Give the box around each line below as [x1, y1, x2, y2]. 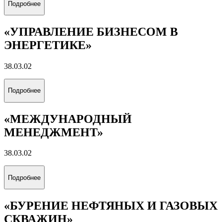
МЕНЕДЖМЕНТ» [4, 125, 103, 139]
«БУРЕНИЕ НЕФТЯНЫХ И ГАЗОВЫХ [4, 199, 218, 212]
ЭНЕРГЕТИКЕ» [4, 39, 92, 52]
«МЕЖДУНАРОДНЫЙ [4, 112, 132, 125]
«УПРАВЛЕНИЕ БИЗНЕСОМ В [4, 25, 178, 39]
